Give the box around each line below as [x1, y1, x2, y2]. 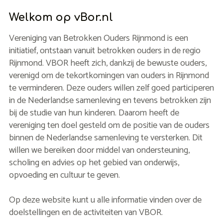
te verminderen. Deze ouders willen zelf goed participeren [8, 81, 214, 96]
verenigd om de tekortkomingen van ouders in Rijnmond [8, 68, 209, 83]
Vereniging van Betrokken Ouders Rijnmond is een [8, 31, 188, 46]
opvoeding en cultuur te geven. [8, 168, 120, 183]
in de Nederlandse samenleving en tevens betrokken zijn [8, 93, 211, 108]
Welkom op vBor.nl [8, 11, 113, 23]
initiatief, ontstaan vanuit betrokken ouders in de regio [8, 43, 201, 58]
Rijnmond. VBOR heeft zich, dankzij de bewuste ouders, [8, 56, 207, 71]
